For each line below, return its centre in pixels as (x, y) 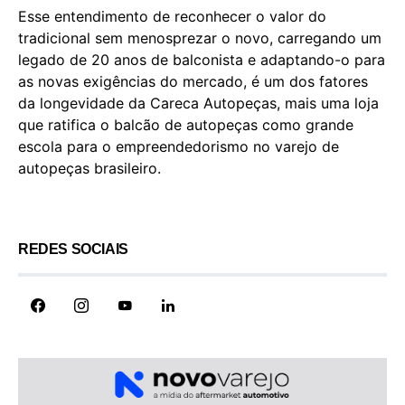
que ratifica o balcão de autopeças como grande (186, 125)
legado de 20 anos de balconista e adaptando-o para (202, 60)
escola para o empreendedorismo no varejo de (179, 147)
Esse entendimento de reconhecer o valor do (172, 17)
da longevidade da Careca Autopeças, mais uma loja (198, 104)
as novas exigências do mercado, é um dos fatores (193, 82)
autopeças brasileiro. (89, 169)
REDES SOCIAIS (73, 250)
